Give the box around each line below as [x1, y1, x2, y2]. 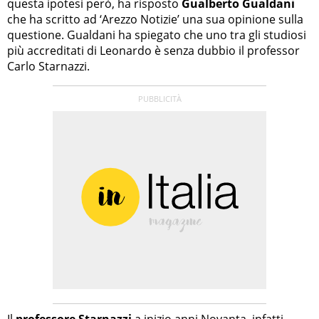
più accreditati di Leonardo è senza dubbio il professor [7, 42, 300, 58]
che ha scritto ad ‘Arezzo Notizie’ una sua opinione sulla [7, 11, 303, 27]
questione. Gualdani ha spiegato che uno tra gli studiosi [7, 26, 306, 43]
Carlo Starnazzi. [7, 58, 90, 74]
